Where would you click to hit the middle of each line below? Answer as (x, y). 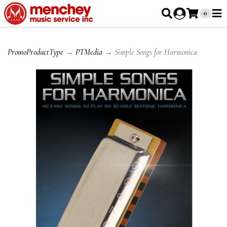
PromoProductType (35, 52)
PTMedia (89, 52)
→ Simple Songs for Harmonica (150, 52)
